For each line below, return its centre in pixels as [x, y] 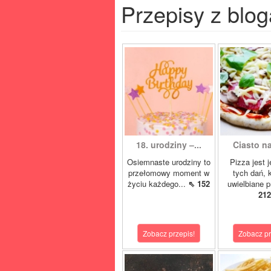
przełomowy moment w [169, 173]
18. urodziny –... [169, 145]
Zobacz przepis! [169, 233]
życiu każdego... [158, 184]
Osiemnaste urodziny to [169, 162]
